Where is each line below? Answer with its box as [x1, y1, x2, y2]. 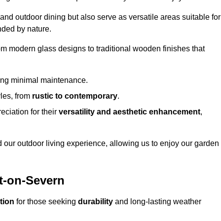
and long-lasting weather [113, 197, 201, 206]
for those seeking [14, 197, 78, 206]
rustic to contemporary [32, 92, 117, 101]
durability [78, 197, 113, 206]
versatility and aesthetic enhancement [59, 108, 200, 116]
